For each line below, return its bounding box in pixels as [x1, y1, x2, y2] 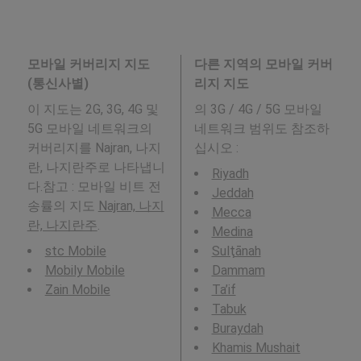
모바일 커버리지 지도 [27, 56, 150, 72]
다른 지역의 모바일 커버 [193, 56, 333, 72]
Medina [211, 223, 253, 239]
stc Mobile [44, 243, 106, 259]
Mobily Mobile [44, 262, 125, 278]
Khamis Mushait [211, 339, 301, 355]
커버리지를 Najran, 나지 [27, 139, 161, 156]
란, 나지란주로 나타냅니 [27, 159, 165, 175]
